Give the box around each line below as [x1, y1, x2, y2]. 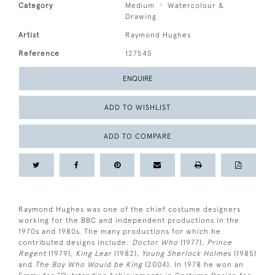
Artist [18, 31, 39, 40]
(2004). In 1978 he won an [145, 260, 244, 269]
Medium [125, 1, 155, 10]
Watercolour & [168, 1, 225, 10]
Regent [18, 249, 46, 258]
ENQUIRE [122, 74, 153, 83]
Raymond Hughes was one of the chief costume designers [18, 205, 241, 214]
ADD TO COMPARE [103, 132, 172, 141]
